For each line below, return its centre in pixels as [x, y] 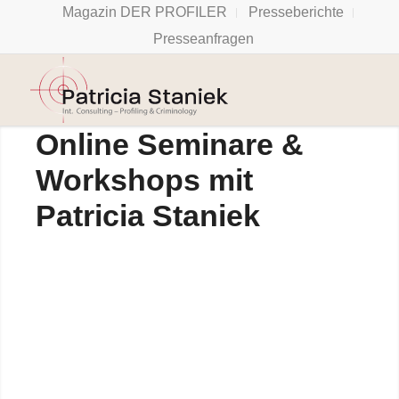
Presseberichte [297, 12]
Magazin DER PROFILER [145, 12]
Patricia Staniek [148, 216]
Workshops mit [145, 180]
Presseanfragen [204, 39]
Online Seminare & [170, 144]
